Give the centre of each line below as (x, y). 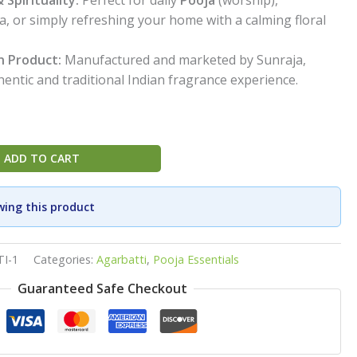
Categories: (65, 260)
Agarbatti (122, 260)
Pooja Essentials (196, 260)
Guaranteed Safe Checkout (102, 288)
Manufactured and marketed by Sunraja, (184, 59)
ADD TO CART (41, 158)
